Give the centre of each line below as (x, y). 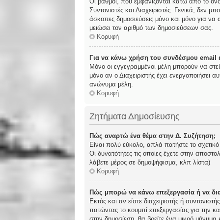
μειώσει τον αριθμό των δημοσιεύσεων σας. (151, 28)
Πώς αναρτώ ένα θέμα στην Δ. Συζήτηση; (152, 136)
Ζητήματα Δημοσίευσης (135, 116)
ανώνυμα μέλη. (111, 84)
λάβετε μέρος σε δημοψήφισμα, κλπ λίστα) (150, 162)
